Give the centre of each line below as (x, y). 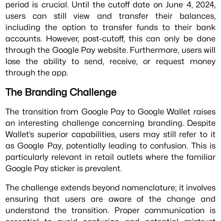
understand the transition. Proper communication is (110, 210)
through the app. (37, 73)
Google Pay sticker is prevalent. (64, 168)
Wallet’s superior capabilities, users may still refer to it (110, 134)
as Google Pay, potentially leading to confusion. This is (110, 145)
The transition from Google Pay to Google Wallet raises (110, 111)
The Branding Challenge (61, 92)
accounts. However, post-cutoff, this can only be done (110, 39)
